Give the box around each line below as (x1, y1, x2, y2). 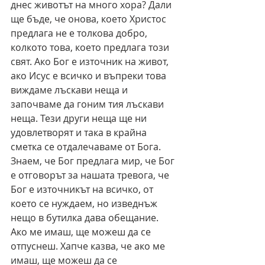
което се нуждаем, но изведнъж (11, 197, 160, 211)
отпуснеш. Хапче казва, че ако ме (11, 240, 167, 253)
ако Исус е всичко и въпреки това (11, 69, 169, 83)
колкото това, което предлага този (11, 41, 172, 54)
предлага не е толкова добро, (11, 27, 150, 40)
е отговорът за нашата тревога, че (11, 169, 172, 182)
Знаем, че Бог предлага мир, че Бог (11, 154, 177, 168)
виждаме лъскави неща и (11, 83, 130, 97)
